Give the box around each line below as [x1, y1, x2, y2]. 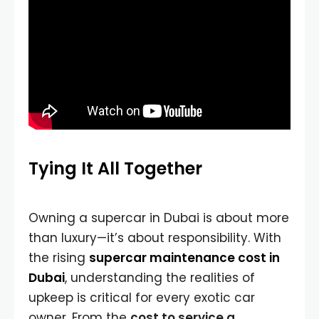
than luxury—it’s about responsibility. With [28, 229, 281, 246]
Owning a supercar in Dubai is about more [28, 209, 289, 226]
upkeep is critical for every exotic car [28, 288, 255, 306]
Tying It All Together [28, 156, 202, 180]
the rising [28, 249, 89, 266]
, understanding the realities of [65, 268, 255, 286]
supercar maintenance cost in [89, 249, 280, 266]
